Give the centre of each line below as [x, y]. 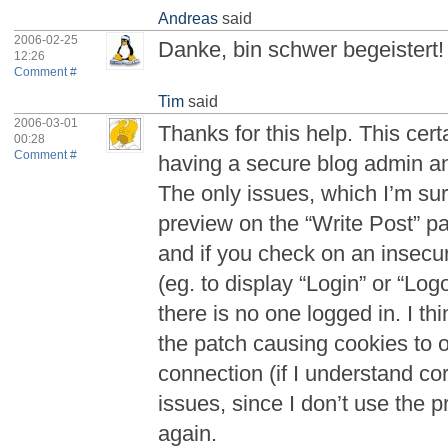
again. [188, 433]
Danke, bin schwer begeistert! [301, 50]
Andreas [188, 18]
